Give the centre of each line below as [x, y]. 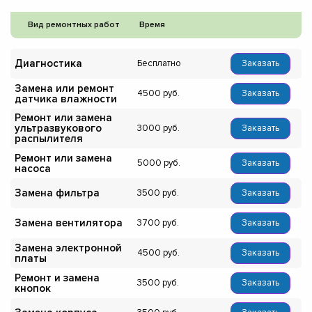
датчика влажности [66, 99]
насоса [33, 168]
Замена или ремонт [64, 88]
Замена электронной [68, 248]
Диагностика [48, 64]
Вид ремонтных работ [74, 25]
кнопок [33, 288]
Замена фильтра [57, 193]
